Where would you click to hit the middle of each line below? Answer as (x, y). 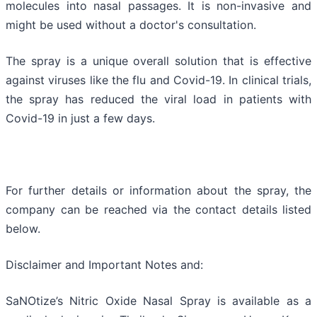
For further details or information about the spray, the (158, 191)
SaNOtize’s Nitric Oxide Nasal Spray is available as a (158, 301)
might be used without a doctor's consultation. (131, 25)
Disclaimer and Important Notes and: (104, 265)
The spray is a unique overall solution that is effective (158, 61)
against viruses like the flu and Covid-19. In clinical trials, (158, 80)
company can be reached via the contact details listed (158, 210)
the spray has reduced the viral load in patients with (158, 99)
